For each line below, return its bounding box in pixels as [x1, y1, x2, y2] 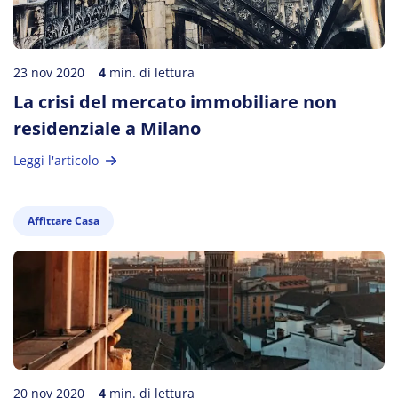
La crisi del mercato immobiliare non [13, 90, 337, 114]
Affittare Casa [28, 213, 99, 228]
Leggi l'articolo [13, 152, 99, 169]
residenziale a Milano [13, 116, 201, 140]
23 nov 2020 [13, 64, 84, 81]
